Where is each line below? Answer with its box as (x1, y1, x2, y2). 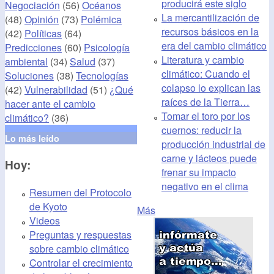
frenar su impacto (161, 165, 236, 180)
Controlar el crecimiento (29, 255, 133, 270)
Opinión (24, 12, 59, 27)
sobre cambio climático (29, 241, 129, 256)
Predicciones (5, 40, 62, 55)
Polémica (81, 12, 122, 27)
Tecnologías (76, 68, 128, 83)
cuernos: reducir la (161, 123, 242, 138)
